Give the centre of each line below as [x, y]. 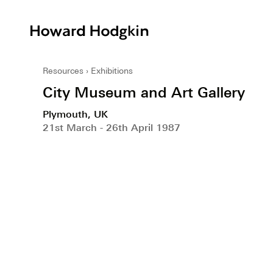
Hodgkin [169, 45]
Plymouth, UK [75, 114]
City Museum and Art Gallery [144, 92]
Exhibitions [112, 70]
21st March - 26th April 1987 [112, 127]
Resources [63, 70]
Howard [168, 30]
